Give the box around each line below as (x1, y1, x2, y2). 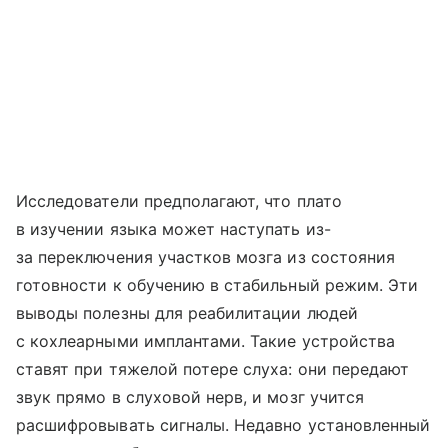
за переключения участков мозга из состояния (16, 246, 396, 267)
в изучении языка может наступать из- (16, 218, 331, 239)
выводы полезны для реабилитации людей (16, 302, 358, 323)
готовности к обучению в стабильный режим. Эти (16, 274, 419, 295)
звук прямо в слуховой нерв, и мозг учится (16, 386, 364, 407)
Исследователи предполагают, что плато (16, 190, 342, 211)
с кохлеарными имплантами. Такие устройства (16, 330, 396, 351)
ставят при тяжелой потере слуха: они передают (16, 358, 410, 379)
